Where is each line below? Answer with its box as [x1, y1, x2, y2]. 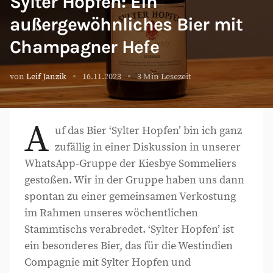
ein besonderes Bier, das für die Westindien [24, 239, 233, 253]
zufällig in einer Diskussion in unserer [55, 140, 241, 154]
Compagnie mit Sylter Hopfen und [24, 255, 191, 269]
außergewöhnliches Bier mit [10, 13, 243, 35]
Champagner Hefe [10, 36, 159, 58]
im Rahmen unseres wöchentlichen [24, 206, 198, 220]
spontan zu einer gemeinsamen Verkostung [24, 190, 236, 204]
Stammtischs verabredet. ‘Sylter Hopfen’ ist [24, 222, 234, 236]
